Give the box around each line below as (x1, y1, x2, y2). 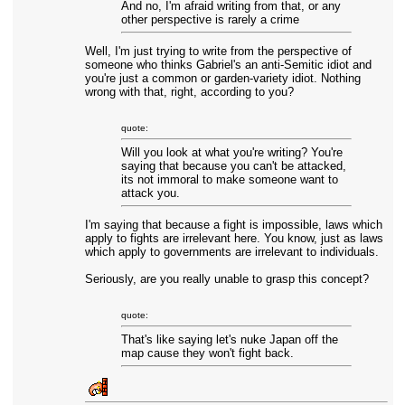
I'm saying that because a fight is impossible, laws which (84, 218, 382, 231)
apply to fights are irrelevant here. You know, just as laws (84, 231, 383, 245)
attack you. (120, 186, 180, 200)
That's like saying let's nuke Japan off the (120, 333, 338, 346)
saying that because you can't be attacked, (120, 159, 346, 173)
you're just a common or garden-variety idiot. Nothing (84, 71, 361, 85)
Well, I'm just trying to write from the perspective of (84, 44, 352, 58)
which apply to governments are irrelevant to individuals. (84, 245, 379, 259)
